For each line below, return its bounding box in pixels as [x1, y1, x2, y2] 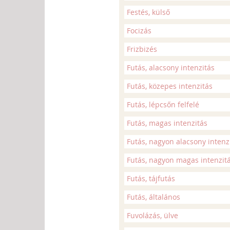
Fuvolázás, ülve [127, 210, 178, 220]
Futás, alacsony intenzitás [127, 63, 215, 72]
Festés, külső [127, 7, 170, 17]
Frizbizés [127, 44, 157, 54]
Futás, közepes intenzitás [127, 81, 213, 91]
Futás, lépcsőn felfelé [127, 100, 199, 109]
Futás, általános [127, 192, 180, 202]
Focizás [127, 26, 151, 35]
